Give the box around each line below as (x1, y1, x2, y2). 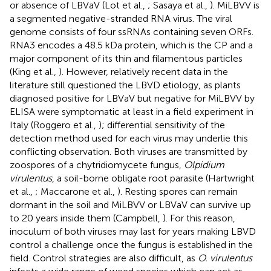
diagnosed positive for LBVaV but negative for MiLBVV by (10, 92, 255, 104)
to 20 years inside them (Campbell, (10, 212, 163, 224)
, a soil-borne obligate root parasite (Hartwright (52, 172, 255, 184)
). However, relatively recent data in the (59, 65, 228, 77)
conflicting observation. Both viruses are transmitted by (10, 145, 247, 157)
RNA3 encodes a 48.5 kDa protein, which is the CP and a (10, 39, 253, 51)
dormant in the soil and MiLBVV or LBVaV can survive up (10, 198, 251, 211)
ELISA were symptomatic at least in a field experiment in (10, 105, 253, 117)
